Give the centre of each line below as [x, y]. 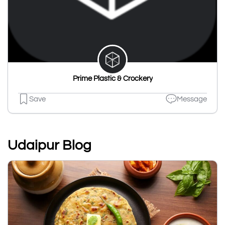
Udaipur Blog [49, 146]
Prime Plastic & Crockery [113, 79]
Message [192, 99]
